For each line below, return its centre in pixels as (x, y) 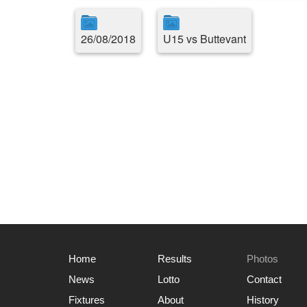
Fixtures (87, 300)
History (263, 300)
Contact (264, 279)
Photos (262, 259)
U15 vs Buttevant (205, 39)
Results (175, 259)
